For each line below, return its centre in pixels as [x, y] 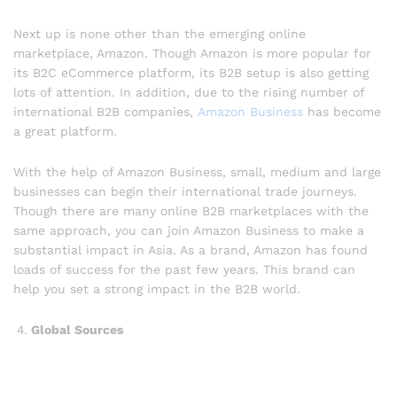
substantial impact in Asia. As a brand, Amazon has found [191, 249]
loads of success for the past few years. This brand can [184, 269]
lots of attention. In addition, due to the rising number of [189, 92]
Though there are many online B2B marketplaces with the [191, 210]
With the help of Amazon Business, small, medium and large [197, 171]
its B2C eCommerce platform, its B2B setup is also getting [191, 72]
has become [342, 111]
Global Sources [77, 329]
